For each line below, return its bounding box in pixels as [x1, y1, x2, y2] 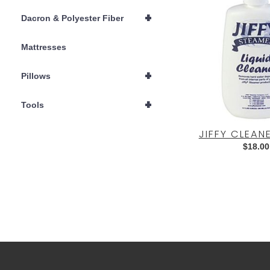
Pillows [21, 71, 51, 81]
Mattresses [21, 42, 66, 52]
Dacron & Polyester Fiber [21, 13, 124, 24]
